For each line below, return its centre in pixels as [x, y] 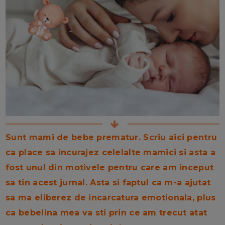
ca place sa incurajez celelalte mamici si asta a [111, 153]
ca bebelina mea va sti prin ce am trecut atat [106, 213]
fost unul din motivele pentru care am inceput [110, 168]
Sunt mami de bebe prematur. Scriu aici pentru [111, 138]
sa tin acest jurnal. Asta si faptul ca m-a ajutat [108, 183]
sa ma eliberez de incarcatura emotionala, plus [111, 198]
